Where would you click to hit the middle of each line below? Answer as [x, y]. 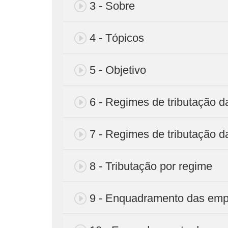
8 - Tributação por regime [151, 166]
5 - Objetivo [118, 70]
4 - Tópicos [117, 38]
